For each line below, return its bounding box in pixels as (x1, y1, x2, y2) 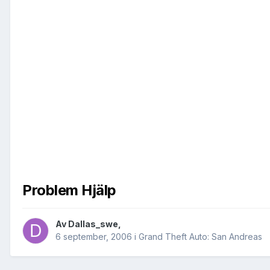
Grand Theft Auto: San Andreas (139, 231, 262, 242)
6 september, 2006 (55, 231, 132, 242)
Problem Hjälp (22, 181, 116, 199)
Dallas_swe (68, 219, 118, 230)
